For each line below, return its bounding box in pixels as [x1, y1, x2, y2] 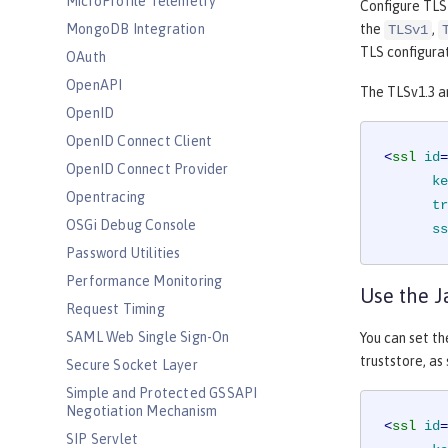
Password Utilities [66, 245, 181, 261]
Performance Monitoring [66, 273, 223, 289]
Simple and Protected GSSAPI [66, 385, 258, 401]
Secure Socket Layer [66, 357, 198, 373]
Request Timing [66, 301, 165, 317]
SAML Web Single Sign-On [66, 329, 230, 345]
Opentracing [66, 189, 146, 205]
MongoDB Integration [66, 21, 205, 37]
